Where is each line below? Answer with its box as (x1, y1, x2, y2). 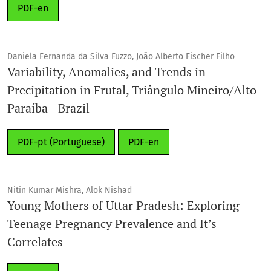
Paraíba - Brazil (7, 99, 90, 116)
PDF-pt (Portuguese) (18, 135, 105, 148)
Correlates (7, 233, 63, 250)
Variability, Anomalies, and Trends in (7, 63, 206, 80)
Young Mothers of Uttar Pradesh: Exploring (7, 197, 240, 214)
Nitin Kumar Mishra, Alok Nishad (7, 184, 132, 195)
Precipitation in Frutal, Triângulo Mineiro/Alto (7, 81, 256, 98)
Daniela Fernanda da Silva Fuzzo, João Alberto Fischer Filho (7, 51, 235, 62)
